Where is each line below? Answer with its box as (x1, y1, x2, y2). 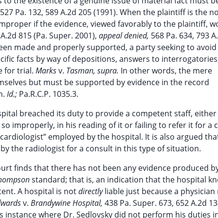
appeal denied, (99, 30, 151, 41)
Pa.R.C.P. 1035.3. (19, 89, 78, 99)
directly (78, 186, 105, 197)
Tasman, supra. (66, 65, 121, 76)
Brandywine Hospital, (31, 198, 105, 208)
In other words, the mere (121, 65, 212, 76)
